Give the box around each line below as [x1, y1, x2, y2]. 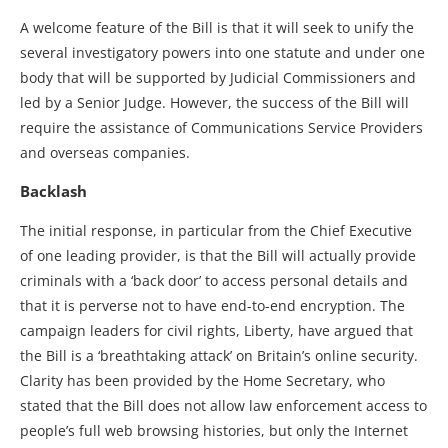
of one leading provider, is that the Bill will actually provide [20, 245, 416, 265]
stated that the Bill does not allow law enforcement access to [20, 395, 427, 415]
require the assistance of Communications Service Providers [20, 117, 423, 137]
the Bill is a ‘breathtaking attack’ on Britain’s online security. [20, 345, 418, 365]
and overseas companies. [20, 142, 190, 162]
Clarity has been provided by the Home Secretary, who [20, 370, 385, 390]
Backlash [20, 180, 87, 201]
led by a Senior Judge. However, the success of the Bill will [20, 92, 409, 112]
